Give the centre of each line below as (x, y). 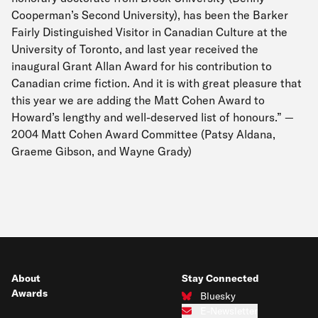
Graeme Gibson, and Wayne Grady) (102, 151)
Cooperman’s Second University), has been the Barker (150, 15)
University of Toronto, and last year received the (135, 49)
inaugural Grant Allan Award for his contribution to (142, 66)
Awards (29, 293)
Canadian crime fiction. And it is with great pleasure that (157, 83)
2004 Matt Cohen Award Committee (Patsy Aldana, (143, 134)
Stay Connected (220, 278)
